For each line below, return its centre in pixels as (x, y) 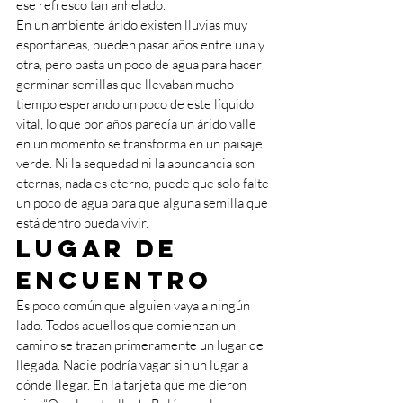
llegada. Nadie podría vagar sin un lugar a (134, 365)
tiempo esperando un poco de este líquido (136, 104)
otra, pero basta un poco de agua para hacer (140, 64)
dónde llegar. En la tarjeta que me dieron (133, 385)
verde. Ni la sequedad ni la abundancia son (137, 163)
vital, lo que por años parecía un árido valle (138, 124)
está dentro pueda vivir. (84, 223)
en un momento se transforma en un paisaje (141, 143)
